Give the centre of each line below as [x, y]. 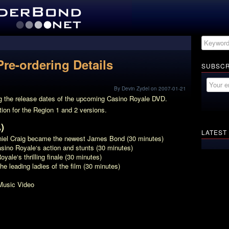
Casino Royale [128, 98]
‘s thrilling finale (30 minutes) [59, 157]
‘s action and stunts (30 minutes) [84, 147]
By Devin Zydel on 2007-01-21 [150, 88]
